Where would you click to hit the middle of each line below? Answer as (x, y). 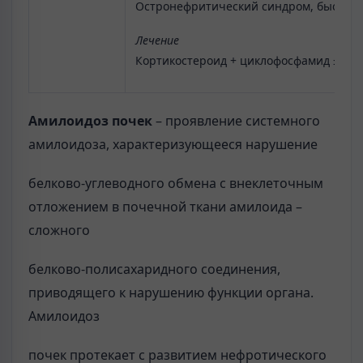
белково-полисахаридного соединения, (154, 269)
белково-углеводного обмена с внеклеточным (176, 183)
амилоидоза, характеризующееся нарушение (173, 144)
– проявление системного (236, 120)
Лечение (157, 40)
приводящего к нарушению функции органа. (171, 292)
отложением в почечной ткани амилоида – (165, 206)
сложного (59, 230)
